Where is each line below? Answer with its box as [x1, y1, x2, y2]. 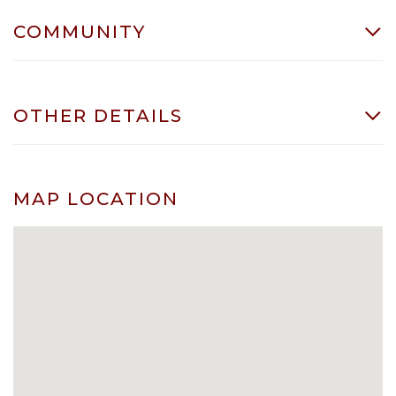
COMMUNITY [13, 20, 146, 42]
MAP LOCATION [13, 187, 179, 209]
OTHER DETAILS [13, 104, 183, 126]
